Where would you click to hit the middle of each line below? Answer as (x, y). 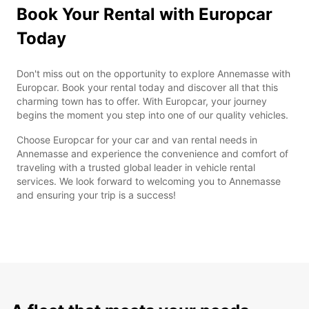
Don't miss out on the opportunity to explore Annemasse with (153, 73)
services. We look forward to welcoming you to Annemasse (149, 181)
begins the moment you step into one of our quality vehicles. (152, 114)
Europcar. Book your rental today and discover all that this (147, 87)
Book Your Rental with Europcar (144, 14)
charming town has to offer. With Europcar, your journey (142, 101)
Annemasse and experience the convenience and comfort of (152, 153)
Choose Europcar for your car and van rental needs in (137, 139)
